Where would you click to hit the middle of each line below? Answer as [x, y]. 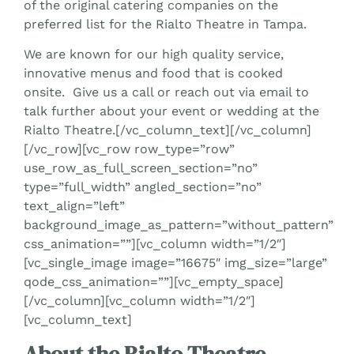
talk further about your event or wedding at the [171, 111]
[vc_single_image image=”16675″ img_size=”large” [175, 263]
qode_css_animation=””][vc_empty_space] [154, 282]
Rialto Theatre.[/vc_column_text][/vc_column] [168, 130]
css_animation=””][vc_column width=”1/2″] [155, 244]
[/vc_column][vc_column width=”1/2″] [139, 301]
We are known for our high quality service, [154, 55]
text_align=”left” [74, 206]
